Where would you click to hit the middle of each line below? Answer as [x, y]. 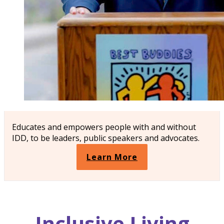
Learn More [112, 157]
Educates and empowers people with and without [104, 127]
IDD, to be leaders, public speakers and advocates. [106, 138]
